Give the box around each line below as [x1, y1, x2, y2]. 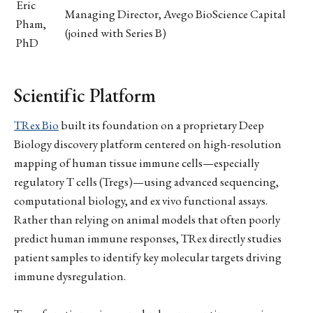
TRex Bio [14, 117, 59, 133]
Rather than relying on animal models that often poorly [14, 211, 280, 227]
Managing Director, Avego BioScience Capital [65, 6, 286, 22]
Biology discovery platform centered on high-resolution [14, 136, 282, 152]
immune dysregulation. [14, 268, 126, 284]
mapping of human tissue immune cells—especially [14, 154, 259, 170]
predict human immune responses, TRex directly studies [14, 230, 282, 246]
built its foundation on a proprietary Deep [59, 117, 264, 133]
